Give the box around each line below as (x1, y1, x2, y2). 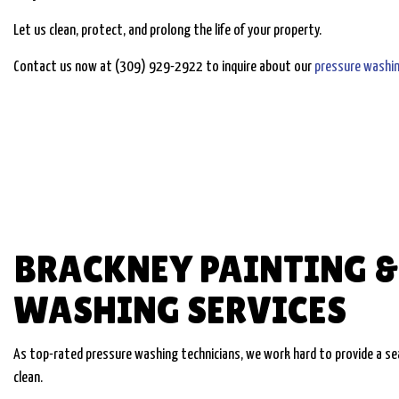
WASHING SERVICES (13, 288, 346, 331)
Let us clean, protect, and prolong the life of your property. (13, 22, 322, 38)
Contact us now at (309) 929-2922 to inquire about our (13, 59, 314, 75)
